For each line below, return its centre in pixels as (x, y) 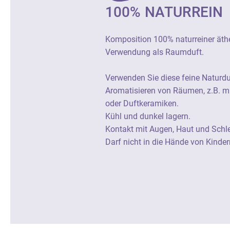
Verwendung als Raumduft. (154, 52)
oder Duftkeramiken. (142, 103)
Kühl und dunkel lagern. (148, 116)
